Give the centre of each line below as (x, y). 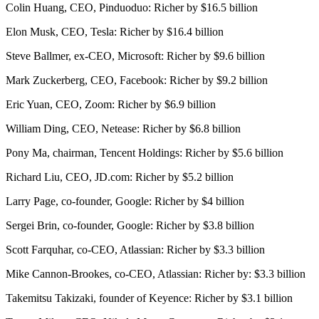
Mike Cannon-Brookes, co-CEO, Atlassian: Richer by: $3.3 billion (156, 273)
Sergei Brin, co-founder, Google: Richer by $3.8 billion (130, 225)
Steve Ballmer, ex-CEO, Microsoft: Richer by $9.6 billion (135, 56)
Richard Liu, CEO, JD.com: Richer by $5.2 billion (120, 177)
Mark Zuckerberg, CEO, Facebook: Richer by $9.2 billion (137, 80)
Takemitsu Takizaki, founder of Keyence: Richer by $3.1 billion (149, 298)
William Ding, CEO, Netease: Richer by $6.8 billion (123, 128)
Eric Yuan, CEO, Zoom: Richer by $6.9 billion (111, 104)
